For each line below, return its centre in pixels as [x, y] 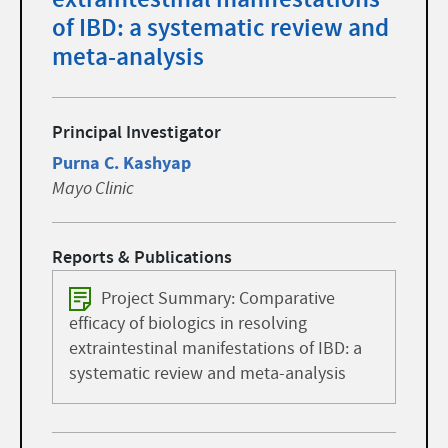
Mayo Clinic [93, 188]
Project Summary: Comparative [218, 299]
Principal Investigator [136, 133]
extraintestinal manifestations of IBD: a [215, 349]
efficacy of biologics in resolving [188, 324]
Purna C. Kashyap [121, 163]
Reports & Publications [142, 258]
